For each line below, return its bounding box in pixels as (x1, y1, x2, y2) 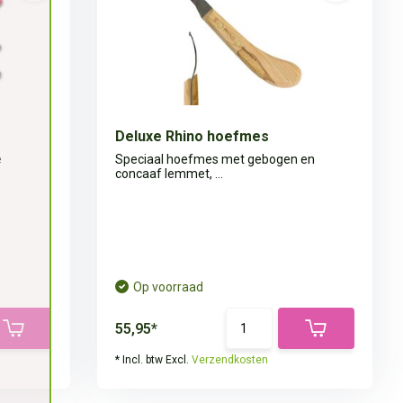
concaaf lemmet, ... (115, 166, 224, 181)
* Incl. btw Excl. (115, 354, 193, 366)
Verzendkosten (192, 354, 269, 366)
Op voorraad (133, 280, 204, 294)
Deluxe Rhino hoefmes (115, 128, 270, 145)
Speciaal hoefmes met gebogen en (115, 152, 316, 166)
